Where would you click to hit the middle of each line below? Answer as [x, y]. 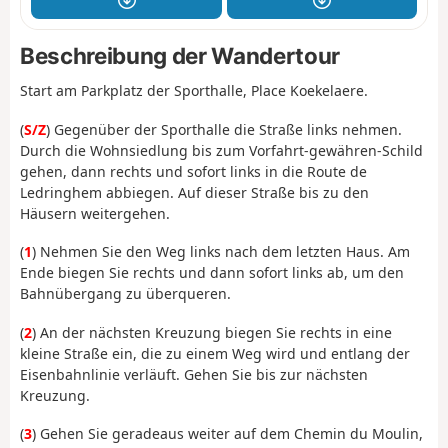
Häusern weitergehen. [95, 213]
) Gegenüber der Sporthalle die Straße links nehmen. [224, 129]
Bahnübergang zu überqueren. [125, 294]
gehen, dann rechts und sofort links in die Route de [193, 171]
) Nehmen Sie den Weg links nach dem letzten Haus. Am [221, 252]
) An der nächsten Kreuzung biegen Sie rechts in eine [212, 332]
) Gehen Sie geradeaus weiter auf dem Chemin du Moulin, [227, 434]
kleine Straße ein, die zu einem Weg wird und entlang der [215, 353]
